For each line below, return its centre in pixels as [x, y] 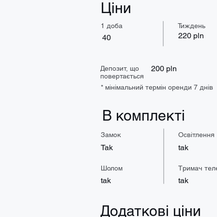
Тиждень [192, 26]
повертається [122, 76]
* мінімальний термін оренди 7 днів [157, 87]
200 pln [164, 69]
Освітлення [196, 135]
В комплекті [144, 116]
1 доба [112, 26]
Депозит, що [120, 69]
